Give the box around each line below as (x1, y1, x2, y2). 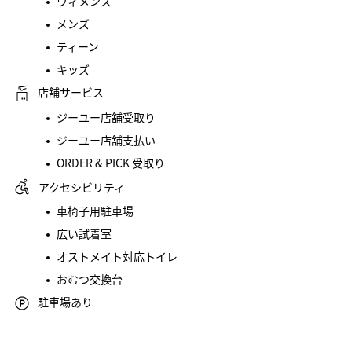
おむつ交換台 (57, 271, 123, 287)
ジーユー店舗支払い (57, 132, 156, 148)
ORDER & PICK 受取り (57, 155, 165, 170)
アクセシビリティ (38, 178, 125, 195)
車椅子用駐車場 (57, 203, 134, 218)
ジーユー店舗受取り (57, 109, 156, 125)
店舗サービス (38, 84, 104, 100)
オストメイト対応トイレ (57, 248, 178, 264)
